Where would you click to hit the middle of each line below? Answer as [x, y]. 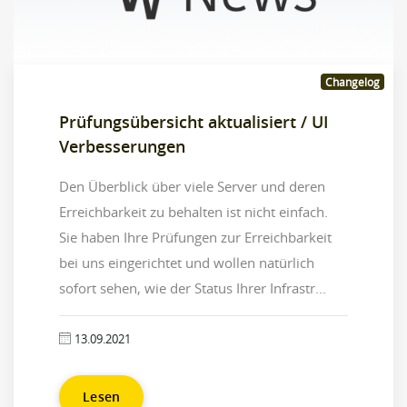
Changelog [353, 81]
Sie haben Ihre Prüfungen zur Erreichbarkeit [195, 237]
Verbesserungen [122, 146]
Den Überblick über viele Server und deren [192, 186]
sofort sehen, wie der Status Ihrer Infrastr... [193, 288]
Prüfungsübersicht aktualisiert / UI [194, 121]
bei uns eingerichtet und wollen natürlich [187, 262]
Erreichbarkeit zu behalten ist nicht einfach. [194, 211]
